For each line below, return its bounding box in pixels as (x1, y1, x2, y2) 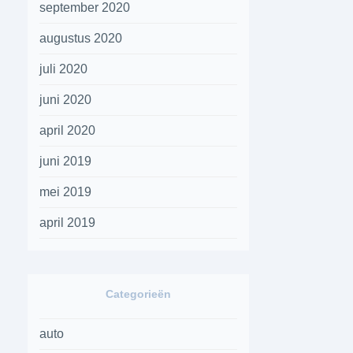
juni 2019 (39, 154, 92, 168)
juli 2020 (39, 62, 88, 76)
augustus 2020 (39, 32, 123, 45)
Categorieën (106, 288, 172, 300)
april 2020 (39, 124, 96, 137)
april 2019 (39, 216, 96, 229)
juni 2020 (39, 93, 92, 106)
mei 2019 (39, 185, 92, 199)
